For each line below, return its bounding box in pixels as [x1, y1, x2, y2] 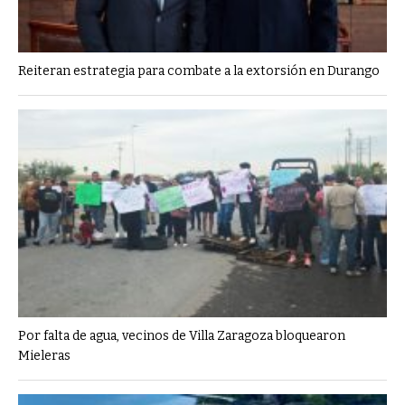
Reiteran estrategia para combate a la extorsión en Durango [18, 62, 380, 79]
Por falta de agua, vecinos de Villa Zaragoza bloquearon [18, 328, 345, 344]
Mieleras [18, 348, 71, 364]
